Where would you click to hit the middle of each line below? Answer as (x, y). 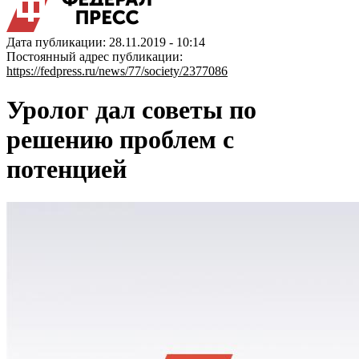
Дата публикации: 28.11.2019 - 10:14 (106, 42)
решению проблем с (120, 140)
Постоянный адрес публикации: (95, 56)
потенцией (67, 169)
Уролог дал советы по (131, 110)
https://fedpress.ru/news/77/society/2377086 (117, 71)
